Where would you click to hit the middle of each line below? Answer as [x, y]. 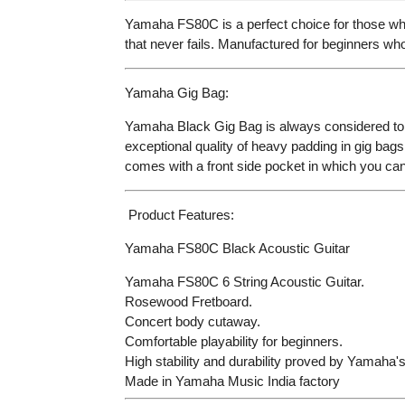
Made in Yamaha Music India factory [232, 381]
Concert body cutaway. [192, 321]
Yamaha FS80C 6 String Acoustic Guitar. [244, 281]
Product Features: [181, 214]
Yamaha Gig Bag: [176, 92]
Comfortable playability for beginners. [233, 341]
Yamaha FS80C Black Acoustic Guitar [237, 248]
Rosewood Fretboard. [188, 301]
